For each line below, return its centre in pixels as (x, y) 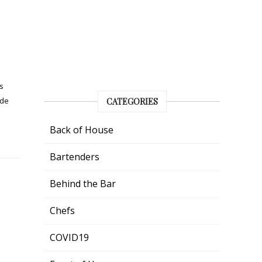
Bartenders (75, 157)
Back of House (82, 130)
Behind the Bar (83, 184)
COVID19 (70, 238)
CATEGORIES (132, 102)
